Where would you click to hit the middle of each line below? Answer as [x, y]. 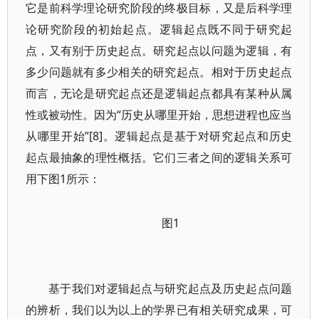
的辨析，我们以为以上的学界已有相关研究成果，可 [159, 310]
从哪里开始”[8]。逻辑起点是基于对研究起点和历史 [159, 136]
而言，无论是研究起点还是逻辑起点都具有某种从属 [159, 93]
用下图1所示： [63, 179]
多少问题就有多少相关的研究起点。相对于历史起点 [159, 72]
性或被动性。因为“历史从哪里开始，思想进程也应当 [159, 115]
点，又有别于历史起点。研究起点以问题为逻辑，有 [159, 51]
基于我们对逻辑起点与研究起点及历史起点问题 [171, 288]
